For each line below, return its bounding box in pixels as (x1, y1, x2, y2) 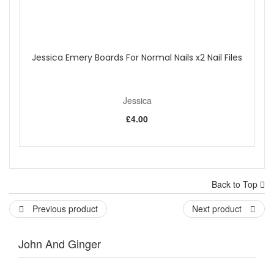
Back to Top (212, 178, 260, 191)
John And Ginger (18, 235, 101, 252)
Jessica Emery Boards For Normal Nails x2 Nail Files (32, 51, 242, 64)
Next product (192, 202, 244, 215)
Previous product (30, 202, 98, 215)
